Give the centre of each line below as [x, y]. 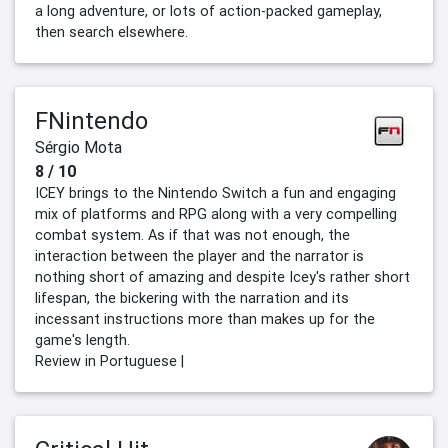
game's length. [82, 340]
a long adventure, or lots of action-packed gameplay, [208, 11]
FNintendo [91, 121]
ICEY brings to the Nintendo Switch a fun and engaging [215, 193]
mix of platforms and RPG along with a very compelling [216, 214]
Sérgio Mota [78, 147]
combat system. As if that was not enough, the [192, 235]
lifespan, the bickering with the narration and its [192, 298]
